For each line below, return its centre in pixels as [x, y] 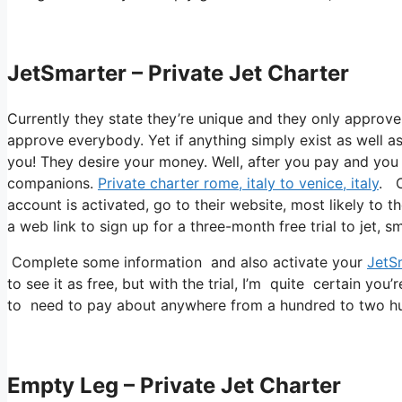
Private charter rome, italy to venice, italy [238, 184]
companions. [52, 184]
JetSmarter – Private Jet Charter [178, 74]
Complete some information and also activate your [187, 262]
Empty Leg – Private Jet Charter [174, 386]
